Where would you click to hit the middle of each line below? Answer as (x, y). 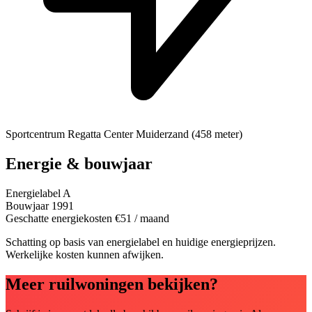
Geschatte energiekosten (59, 218)
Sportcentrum (35, 134)
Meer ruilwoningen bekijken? (112, 284)
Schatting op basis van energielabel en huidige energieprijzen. (141, 242)
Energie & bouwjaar (79, 164)
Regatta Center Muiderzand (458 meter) (155, 134)
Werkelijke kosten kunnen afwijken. (85, 254)
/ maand (152, 218)
